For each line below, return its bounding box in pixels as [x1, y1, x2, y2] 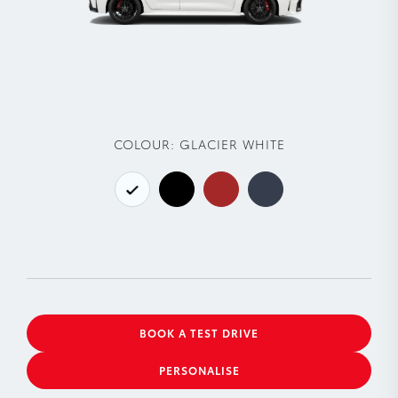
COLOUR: [113, 135, 175, 154]
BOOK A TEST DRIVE [139, 325, 259, 341]
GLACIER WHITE [179, 135, 285, 154]
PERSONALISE [158, 362, 240, 378]
